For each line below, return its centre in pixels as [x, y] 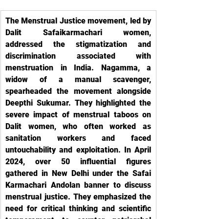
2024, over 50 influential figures [78, 162]
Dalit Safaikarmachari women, [78, 33]
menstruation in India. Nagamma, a [78, 68]
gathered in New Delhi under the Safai [78, 173]
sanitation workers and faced [78, 138]
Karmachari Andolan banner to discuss [78, 185]
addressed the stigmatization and [78, 44]
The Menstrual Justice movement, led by [78, 21]
